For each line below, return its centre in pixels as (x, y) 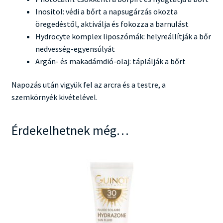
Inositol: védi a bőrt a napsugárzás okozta (106, 11)
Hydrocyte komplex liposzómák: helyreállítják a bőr (123, 36)
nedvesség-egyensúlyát (75, 49)
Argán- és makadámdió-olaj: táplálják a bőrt (110, 61)
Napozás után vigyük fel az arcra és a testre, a (88, 85)
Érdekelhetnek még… (70, 130)
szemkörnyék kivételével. (54, 97)
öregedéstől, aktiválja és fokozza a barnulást (112, 24)
